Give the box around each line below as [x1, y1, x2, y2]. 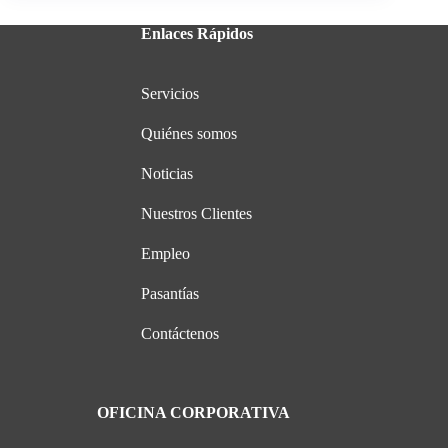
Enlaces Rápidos [141, 25, 254, 43]
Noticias [141, 165, 194, 183]
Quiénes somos [141, 125, 238, 143]
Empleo [141, 245, 191, 263]
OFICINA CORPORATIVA [96, 404, 290, 422]
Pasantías [141, 285, 200, 303]
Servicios [141, 85, 200, 103]
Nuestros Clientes [141, 205, 253, 223]
